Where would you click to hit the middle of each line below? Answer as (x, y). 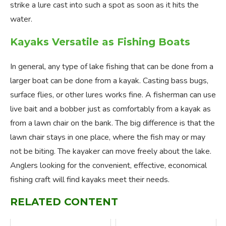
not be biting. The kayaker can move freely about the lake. (111, 152)
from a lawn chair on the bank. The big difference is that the (112, 123)
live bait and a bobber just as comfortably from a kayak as (110, 109)
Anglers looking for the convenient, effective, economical (108, 166)
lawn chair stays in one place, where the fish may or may (108, 137)
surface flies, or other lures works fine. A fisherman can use (113, 95)
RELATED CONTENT (64, 202)
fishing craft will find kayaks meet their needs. (90, 180)
